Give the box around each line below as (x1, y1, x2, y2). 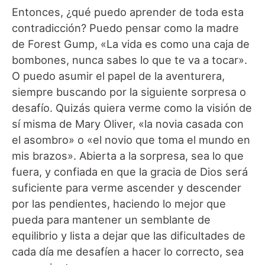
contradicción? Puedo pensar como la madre (12, 21, 239, 35)
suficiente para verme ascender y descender (12, 181, 241, 195)
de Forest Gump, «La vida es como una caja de (12, 37, 250, 51)
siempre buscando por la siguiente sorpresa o (12, 85, 246, 99)
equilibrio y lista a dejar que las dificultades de (12, 229, 245, 243)
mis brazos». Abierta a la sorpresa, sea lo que (12, 149, 244, 163)
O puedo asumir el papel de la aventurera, (12, 69, 225, 83)
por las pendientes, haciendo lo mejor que (12, 197, 226, 211)
